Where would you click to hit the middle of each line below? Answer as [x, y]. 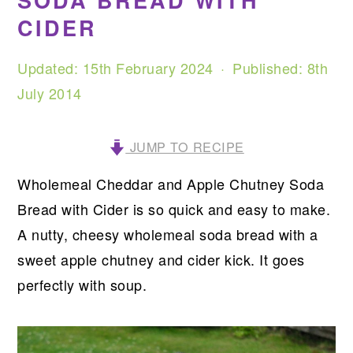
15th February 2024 [148, 68]
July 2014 [50, 93]
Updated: [50, 68]
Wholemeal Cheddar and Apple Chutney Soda [171, 184]
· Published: [260, 68]
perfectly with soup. [82, 284]
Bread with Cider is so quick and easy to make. [174, 209]
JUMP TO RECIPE [185, 147]
